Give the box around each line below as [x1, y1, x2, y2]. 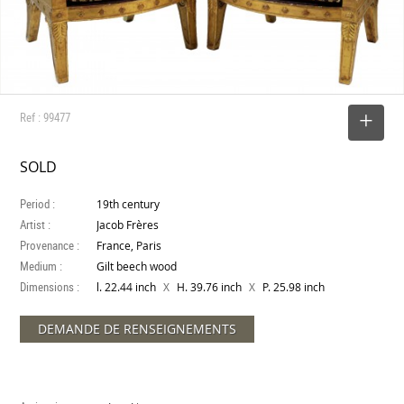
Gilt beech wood [96, 260, 178, 274]
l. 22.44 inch [96, 280, 160, 295]
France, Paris [96, 239, 162, 253]
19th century [96, 197, 161, 212]
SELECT [299, 114, 339, 132]
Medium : [20, 258, 63, 275]
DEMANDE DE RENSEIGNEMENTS [38, 320, 237, 338]
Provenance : [20, 237, 80, 254]
